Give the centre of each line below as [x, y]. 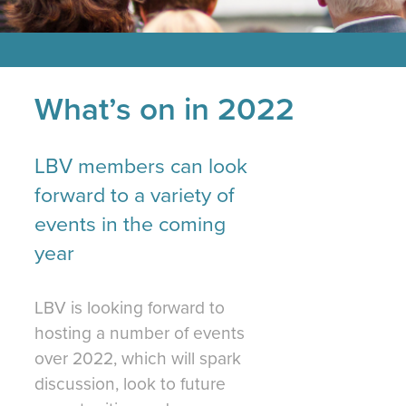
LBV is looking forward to [130, 307]
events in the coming [130, 224]
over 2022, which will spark [138, 358]
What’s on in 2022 [164, 109]
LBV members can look [141, 166]
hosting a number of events [140, 333]
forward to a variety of [135, 195]
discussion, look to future [130, 383]
